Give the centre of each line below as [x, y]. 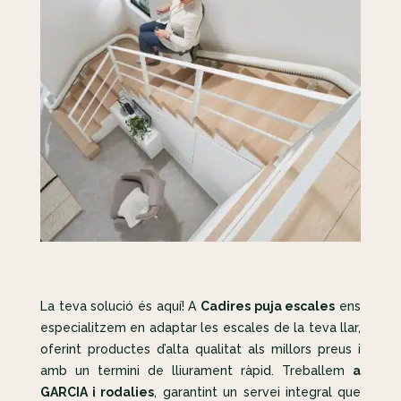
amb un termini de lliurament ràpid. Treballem [196, 371]
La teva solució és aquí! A [120, 307]
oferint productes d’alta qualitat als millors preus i [200, 350]
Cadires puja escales [268, 307]
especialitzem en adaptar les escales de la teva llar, [200, 328]
